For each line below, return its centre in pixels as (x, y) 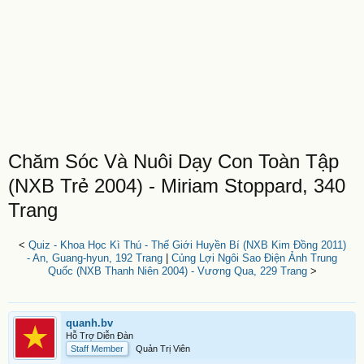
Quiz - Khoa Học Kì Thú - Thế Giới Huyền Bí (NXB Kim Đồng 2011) (187, 245)
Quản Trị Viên (163, 349)
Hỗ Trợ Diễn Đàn (100, 336)
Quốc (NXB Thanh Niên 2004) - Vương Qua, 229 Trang (177, 271)
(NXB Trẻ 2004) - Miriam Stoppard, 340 (177, 186)
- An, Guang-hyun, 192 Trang (95, 258)
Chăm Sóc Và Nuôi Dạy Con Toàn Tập (173, 161)
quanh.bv (89, 323)
